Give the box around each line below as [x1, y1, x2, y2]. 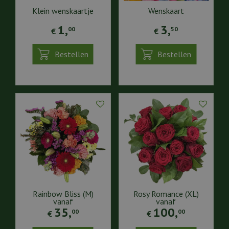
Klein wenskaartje [32, 6, 94, 16]
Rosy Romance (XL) [133, 188, 199, 199]
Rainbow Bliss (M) [32, 188, 94, 199]
